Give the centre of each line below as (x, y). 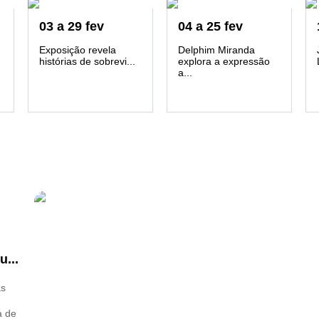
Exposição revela (78, 50)
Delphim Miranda (216, 50)
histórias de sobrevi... (87, 61)
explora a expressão (224, 61)
